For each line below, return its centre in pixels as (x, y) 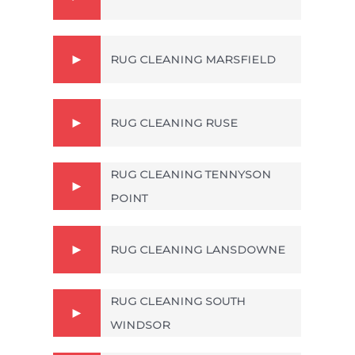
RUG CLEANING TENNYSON (191, 174)
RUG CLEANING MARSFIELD (193, 59)
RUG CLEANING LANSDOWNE (198, 249)
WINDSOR (140, 324)
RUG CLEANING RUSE (174, 122)
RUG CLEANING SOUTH (178, 301)
